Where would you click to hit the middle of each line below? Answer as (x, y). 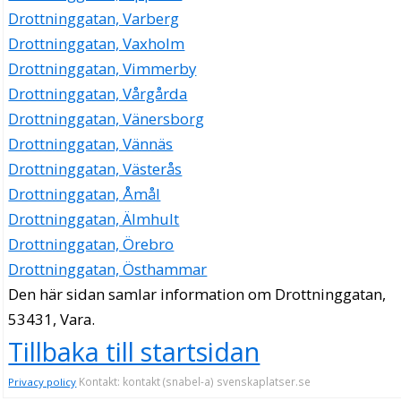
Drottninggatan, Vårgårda (98, 94)
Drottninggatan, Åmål (85, 194)
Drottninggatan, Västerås (95, 169)
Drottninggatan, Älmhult (94, 219)
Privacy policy (43, 382)
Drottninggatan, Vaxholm (97, 44)
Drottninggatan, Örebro (91, 244)
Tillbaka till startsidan (134, 352)
